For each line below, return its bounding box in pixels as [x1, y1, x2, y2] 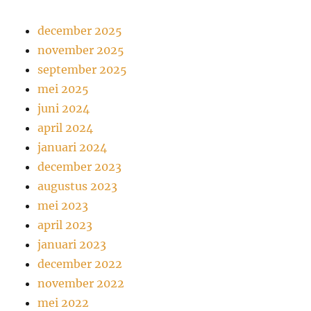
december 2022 [37, 256, 123, 271]
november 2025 [37, 42, 125, 57]
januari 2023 [37, 237, 107, 251]
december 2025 [37, 23, 123, 37]
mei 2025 [37, 81, 90, 96]
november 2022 [37, 276, 125, 290]
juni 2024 [37, 101, 90, 115]
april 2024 [37, 120, 94, 135]
